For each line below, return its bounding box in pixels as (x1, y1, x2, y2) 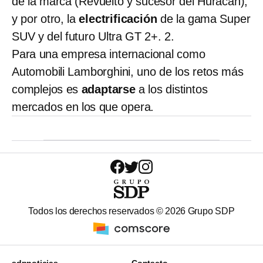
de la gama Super (160, 12, 251, 26)
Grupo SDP (186, 206, 235, 217)
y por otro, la (12, 12, 79, 26)
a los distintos (139, 83, 208, 96)
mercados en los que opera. (12, 100, 154, 114)
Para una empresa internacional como (12, 48, 205, 61)
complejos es (12, 83, 82, 96)
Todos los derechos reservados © (28, 206, 166, 217)
